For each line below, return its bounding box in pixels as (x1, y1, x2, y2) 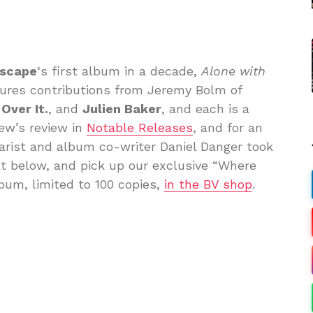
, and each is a (161, 101, 249, 116)
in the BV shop (164, 176, 252, 191)
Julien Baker (82, 101, 161, 116)
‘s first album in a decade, (37, 63, 201, 78)
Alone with (201, 63, 265, 78)
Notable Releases (87, 119, 193, 135)
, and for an (193, 119, 263, 135)
